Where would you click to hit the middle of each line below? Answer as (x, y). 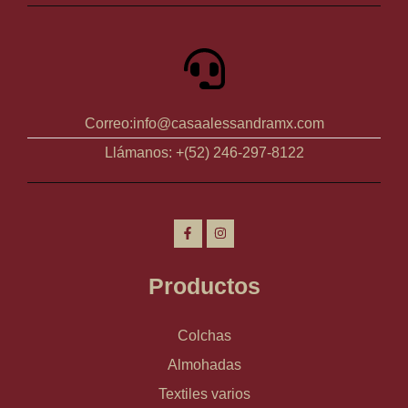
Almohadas (204, 364)
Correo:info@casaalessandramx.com (204, 123)
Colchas (204, 335)
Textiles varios (204, 393)
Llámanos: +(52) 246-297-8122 (204, 152)
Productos (204, 286)
